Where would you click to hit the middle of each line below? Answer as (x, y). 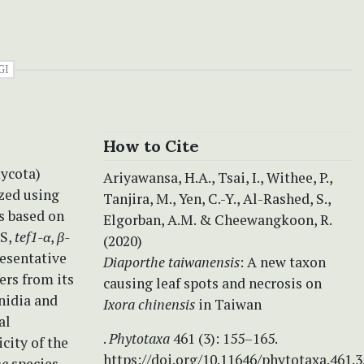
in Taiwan (228, 304)
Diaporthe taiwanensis (171, 262)
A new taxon (286, 262)
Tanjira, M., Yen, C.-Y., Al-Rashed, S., (217, 198)
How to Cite (151, 145)
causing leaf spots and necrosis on (212, 283)
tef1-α (32, 236)
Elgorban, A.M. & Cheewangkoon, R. (217, 219)
